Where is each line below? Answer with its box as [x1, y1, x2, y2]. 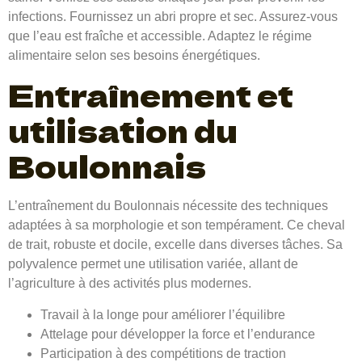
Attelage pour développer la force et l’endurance [40, 326, 315, 341]
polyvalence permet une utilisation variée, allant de [8, 257, 298, 271]
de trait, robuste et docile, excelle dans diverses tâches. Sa [8, 238, 343, 252]
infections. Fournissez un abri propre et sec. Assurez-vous [8, 9, 338, 23]
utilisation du [8, 108, 238, 153]
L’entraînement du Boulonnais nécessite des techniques [8, 199, 328, 213]
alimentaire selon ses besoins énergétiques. [8, 48, 260, 62]
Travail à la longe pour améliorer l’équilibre [40, 307, 285, 322]
